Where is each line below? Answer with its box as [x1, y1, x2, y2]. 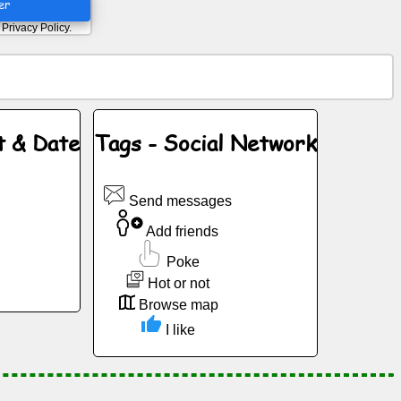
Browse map [134, 297, 218, 313]
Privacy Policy [2, 21, 69, 34]
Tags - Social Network [94, 127, 318, 158]
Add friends [143, 224, 219, 240]
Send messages [125, 193, 233, 209]
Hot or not [143, 276, 209, 292]
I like [161, 322, 195, 338]
